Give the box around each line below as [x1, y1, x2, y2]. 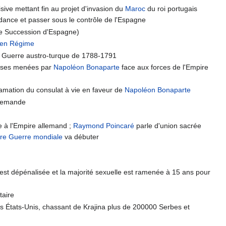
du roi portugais [145, 5, 198, 13]
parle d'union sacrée [134, 121, 202, 130]
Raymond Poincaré [73, 121, 135, 130]
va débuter [63, 132, 99, 141]
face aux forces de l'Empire [120, 63, 209, 72]
